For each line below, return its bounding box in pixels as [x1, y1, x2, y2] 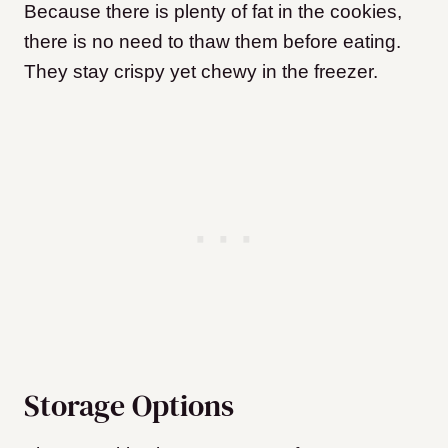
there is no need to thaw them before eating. [24, 30, 401, 52]
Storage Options [24, 384, 234, 426]
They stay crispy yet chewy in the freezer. [24, 60, 378, 82]
